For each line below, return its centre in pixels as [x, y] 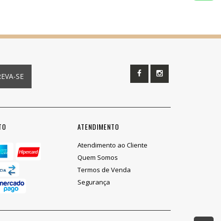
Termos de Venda [104, 170]
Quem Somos [97, 158]
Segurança [93, 182]
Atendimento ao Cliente [112, 145]
